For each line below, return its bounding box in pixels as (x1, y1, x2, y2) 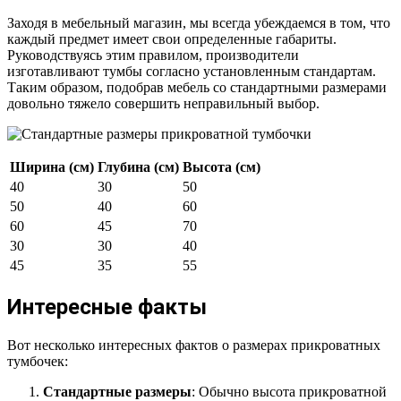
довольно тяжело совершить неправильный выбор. (7, 95, 320, 111)
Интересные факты (7, 294, 207, 320)
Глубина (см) (98, 158, 179, 175)
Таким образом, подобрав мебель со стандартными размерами (7, 79, 387, 95)
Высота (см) (183, 158, 260, 175)
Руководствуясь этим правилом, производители (7, 47, 299, 63)
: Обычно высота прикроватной (192, 383, 387, 399)
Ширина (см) (10, 158, 94, 175)
